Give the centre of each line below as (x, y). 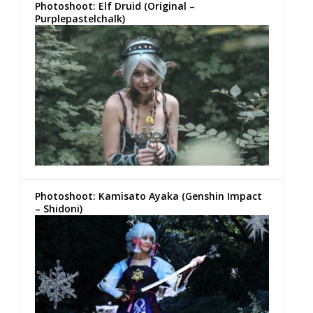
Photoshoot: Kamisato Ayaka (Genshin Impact (148, 196)
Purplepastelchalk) (80, 18)
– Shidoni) (59, 208)
